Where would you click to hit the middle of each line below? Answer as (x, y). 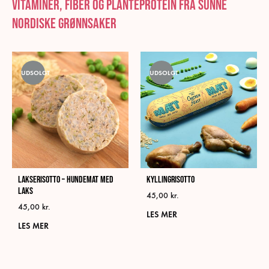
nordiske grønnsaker (64, 23)
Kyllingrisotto (171, 180)
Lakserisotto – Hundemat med (66, 180)
